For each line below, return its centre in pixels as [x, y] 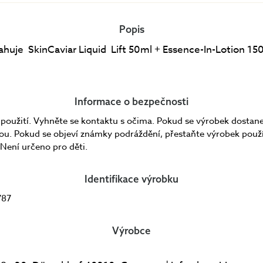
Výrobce [131, 230]
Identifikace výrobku [131, 178]
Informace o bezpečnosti [131, 101]
